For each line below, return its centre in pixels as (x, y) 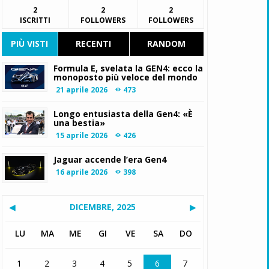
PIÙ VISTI (30, 44)
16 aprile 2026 (82, 172)
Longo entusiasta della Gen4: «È (123, 114)
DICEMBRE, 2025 (102, 207)
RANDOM (167, 44)
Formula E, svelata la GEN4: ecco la (128, 68)
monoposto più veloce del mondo (126, 77)
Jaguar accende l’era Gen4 (110, 159)
